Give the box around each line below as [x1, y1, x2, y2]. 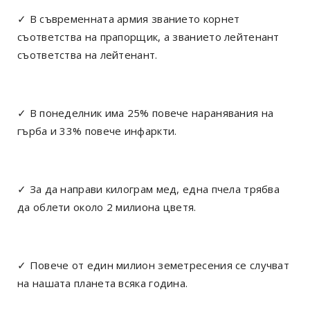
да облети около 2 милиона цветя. [17, 199, 197, 214]
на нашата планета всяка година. [17, 275, 188, 290]
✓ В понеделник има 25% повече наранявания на [17, 105, 274, 120]
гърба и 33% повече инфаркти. [17, 123, 177, 138]
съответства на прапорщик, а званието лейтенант [17, 29, 280, 44]
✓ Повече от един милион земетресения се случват [17, 257, 290, 272]
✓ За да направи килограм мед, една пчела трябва [17, 181, 280, 196]
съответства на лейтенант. [17, 47, 158, 62]
